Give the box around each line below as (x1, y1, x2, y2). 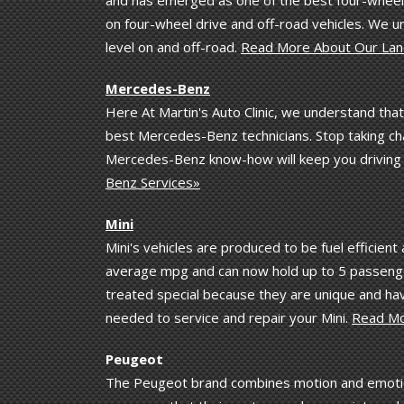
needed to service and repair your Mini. (106, 308, 352, 326)
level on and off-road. (106, 37, 241, 56)
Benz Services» (106, 172, 200, 191)
